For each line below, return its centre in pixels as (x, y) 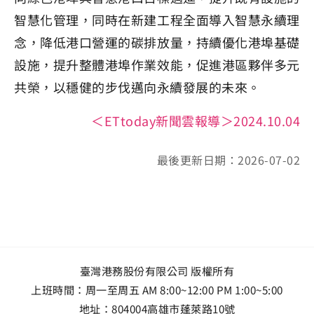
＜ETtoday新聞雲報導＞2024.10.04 (196, 121)
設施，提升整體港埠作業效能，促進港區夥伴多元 (157, 65)
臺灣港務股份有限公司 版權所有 (157, 271)
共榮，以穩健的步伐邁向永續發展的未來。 (137, 87)
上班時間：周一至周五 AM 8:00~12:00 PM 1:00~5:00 (157, 290)
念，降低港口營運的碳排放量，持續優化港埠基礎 (157, 42)
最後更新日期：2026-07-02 (228, 160)
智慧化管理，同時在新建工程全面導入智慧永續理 (157, 20)
